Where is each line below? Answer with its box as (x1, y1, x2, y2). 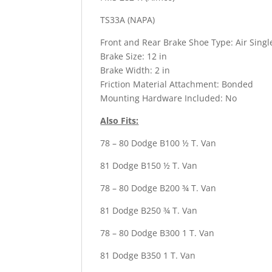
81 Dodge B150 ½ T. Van (100, 159, 198, 171)
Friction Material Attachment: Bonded (100, 78, 254, 90)
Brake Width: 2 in (100, 64, 171, 76)
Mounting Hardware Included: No (100, 92, 237, 104)
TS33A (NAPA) (100, 13, 155, 25)
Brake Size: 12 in (100, 50, 168, 62)
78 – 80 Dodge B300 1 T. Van (100, 226, 215, 239)
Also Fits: (100, 114, 139, 126)
